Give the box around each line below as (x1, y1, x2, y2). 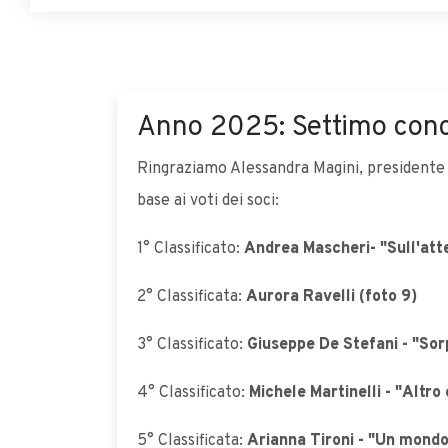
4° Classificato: (137, 383, 245, 403)
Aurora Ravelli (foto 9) (246, 287, 417, 307)
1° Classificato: (137, 239, 240, 259)
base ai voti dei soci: (137, 191, 279, 211)
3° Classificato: (137, 335, 243, 355)
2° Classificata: (137, 287, 246, 307)
